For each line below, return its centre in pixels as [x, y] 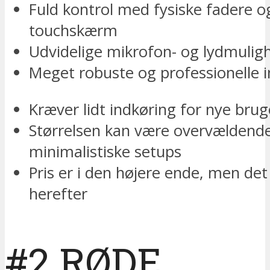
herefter [58, 194]
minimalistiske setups [105, 152]
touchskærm [73, 31]
